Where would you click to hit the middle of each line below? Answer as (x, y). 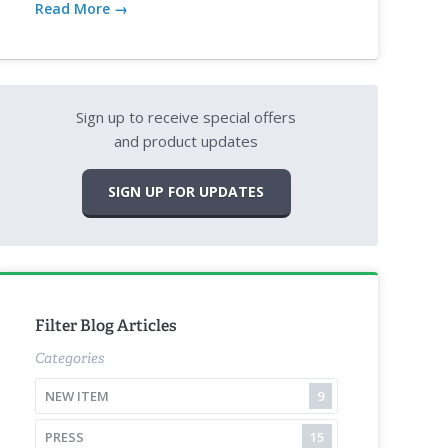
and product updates (186, 141)
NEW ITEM (76, 395)
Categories (70, 357)
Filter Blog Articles (106, 326)
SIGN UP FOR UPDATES (186, 192)
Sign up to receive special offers (186, 117)
